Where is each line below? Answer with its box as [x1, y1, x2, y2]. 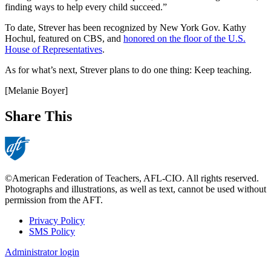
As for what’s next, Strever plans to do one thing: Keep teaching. [5, 64, 252, 75]
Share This [5, 108, 72, 124]
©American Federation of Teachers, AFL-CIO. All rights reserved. [5, 172, 259, 183]
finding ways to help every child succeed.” [5, 1, 167, 12]
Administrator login [5, 246, 79, 257]
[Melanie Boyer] [5, 85, 68, 96]
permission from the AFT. [5, 194, 103, 205]
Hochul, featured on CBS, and [5, 33, 123, 44]
